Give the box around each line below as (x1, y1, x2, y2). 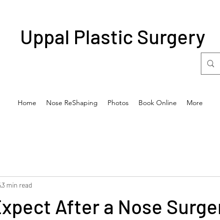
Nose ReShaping (46, 98, 98, 107)
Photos (107, 98, 129, 107)
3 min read (1, 180, 32, 189)
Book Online (138, 98, 177, 107)
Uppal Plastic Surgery (20, 25, 206, 48)
